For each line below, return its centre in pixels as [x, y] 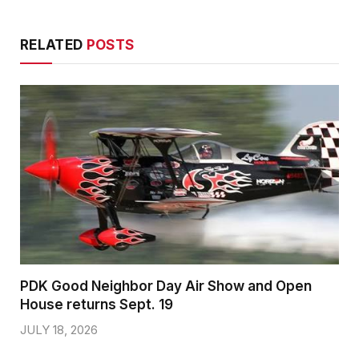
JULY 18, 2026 [59, 329]
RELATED [53, 44]
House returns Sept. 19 [97, 304]
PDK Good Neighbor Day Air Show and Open [166, 286]
